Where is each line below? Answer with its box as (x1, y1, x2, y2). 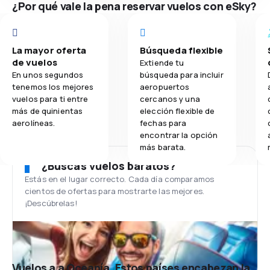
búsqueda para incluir (140, 69, 224, 80)
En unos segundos (12, 69, 84, 80)
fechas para (140, 118, 187, 128)
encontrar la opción (140, 130, 218, 140)
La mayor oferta (12, 44, 87, 57)
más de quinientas (12, 105, 83, 116)
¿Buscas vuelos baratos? (42, 159, 176, 173)
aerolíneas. (12, 118, 55, 128)
